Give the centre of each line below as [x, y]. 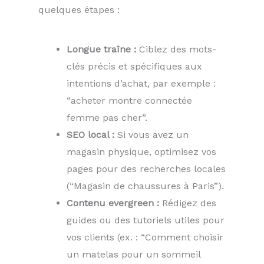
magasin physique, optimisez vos [141, 152]
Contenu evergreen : [113, 203]
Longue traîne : [101, 49]
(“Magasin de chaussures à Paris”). [145, 186]
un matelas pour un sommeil [133, 255]
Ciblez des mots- [176, 49]
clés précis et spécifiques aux [134, 67]
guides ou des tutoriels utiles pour [146, 220]
